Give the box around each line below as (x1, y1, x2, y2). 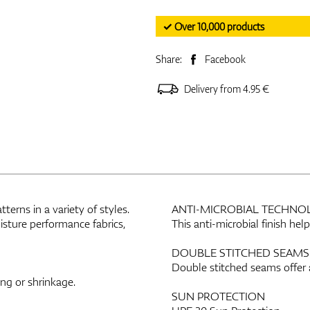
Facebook (204, 53, 246, 66)
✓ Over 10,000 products (162, 20, 264, 34)
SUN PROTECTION (172, 289, 265, 304)
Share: (155, 53, 184, 66)
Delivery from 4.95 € (183, 82, 269, 96)
